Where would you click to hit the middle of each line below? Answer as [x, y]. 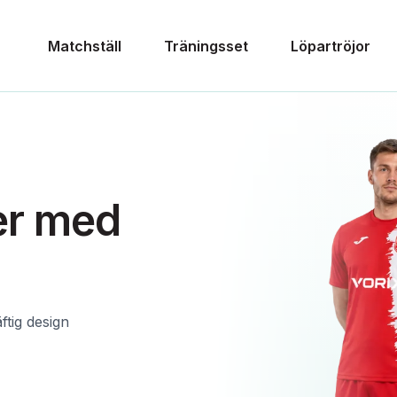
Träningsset [206, 46]
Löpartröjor [331, 46]
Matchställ [85, 46]
